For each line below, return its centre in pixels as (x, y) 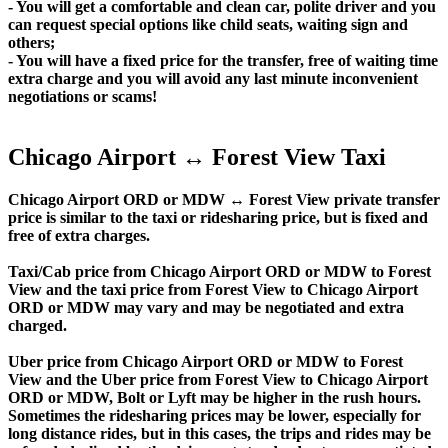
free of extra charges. (79, 235)
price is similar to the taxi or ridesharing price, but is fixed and (218, 217)
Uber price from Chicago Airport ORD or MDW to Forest (205, 361)
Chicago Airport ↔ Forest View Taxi (197, 156)
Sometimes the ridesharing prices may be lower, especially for (214, 415)
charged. (37, 325)
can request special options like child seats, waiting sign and (208, 24)
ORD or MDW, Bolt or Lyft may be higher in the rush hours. (214, 397)
